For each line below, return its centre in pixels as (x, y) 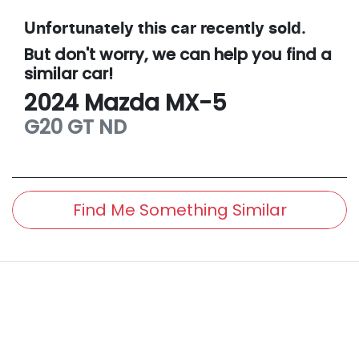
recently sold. (251, 29)
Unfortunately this (97, 29)
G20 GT (59, 127)
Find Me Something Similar (179, 210)
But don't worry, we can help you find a (178, 55)
